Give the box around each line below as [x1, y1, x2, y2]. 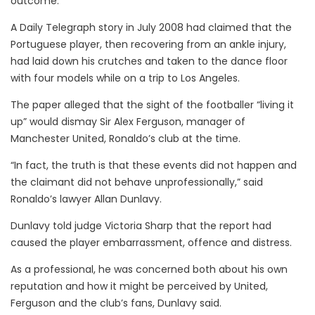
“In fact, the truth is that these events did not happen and [11, 158, 297, 173]
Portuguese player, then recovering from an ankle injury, [11, 37, 286, 52]
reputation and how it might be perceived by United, [11, 279, 268, 294]
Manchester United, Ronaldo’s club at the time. [11, 131, 240, 146]
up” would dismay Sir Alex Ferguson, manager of [11, 115, 245, 129]
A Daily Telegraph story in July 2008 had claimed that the [11, 20, 292, 35]
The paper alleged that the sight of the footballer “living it [11, 98, 294, 112]
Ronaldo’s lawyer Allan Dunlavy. [11, 192, 162, 207]
